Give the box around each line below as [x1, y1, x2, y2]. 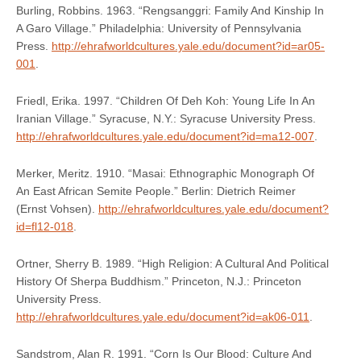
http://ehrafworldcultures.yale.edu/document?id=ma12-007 [16, 129, 314, 143]
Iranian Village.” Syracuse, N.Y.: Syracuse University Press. [16, 111, 316, 125]
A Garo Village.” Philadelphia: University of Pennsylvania [16, 21, 301, 35]
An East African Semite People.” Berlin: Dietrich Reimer [16, 184, 296, 197]
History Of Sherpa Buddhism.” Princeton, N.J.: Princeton [16, 274, 301, 288]
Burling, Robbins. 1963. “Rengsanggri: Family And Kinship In [16, 3, 324, 17]
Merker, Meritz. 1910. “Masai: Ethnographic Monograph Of [16, 166, 314, 180]
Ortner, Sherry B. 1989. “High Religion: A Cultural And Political [16, 256, 329, 270]
